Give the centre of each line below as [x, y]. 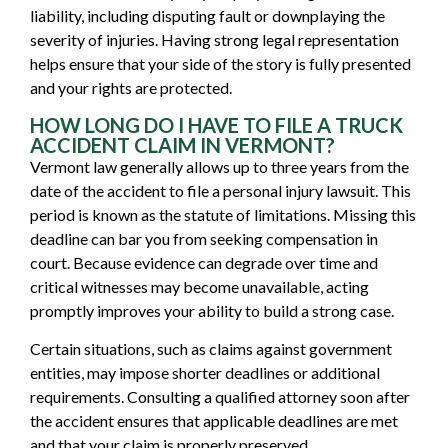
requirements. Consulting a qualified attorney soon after [220, 397]
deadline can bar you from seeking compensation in [204, 238]
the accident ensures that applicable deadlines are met [214, 421]
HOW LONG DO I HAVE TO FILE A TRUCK [216, 124]
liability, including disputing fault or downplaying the [207, 16]
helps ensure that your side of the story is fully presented [220, 64]
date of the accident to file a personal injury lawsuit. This [220, 190]
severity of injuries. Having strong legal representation [214, 40]
